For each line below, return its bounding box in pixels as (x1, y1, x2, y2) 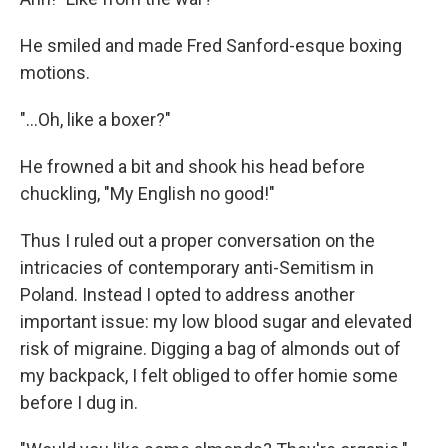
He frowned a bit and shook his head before (20, 156, 365, 177)
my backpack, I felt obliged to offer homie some (20, 365, 398, 386)
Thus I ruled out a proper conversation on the (20, 230, 375, 251)
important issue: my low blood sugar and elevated (20, 311, 412, 332)
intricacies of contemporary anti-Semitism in (20, 257, 374, 278)
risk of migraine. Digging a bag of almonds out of (20, 338, 401, 359)
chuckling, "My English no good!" (20, 183, 275, 204)
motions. (20, 62, 90, 83)
